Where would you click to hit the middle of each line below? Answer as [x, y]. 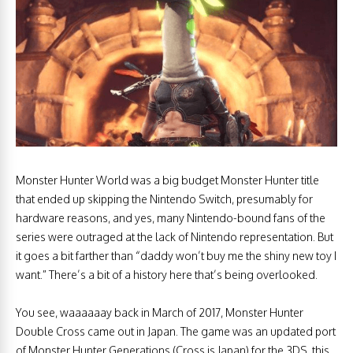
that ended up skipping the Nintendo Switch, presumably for [164, 199]
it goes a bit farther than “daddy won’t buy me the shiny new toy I [176, 255]
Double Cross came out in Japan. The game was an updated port [176, 331]
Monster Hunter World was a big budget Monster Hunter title [167, 180]
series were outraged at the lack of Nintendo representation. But [175, 236]
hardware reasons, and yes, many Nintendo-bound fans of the [171, 217]
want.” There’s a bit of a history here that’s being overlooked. [167, 274]
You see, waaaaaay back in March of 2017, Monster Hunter [160, 312]
